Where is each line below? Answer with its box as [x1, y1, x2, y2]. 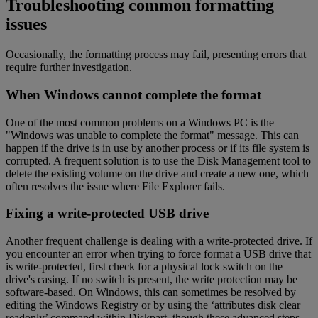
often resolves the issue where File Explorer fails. [6, 180, 225, 192]
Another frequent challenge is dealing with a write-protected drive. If [6, 234, 312, 247]
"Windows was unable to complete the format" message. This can [6, 128, 299, 141]
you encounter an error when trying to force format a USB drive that [6, 247, 311, 260]
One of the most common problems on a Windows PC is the [6, 116, 274, 128]
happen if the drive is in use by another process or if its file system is [6, 141, 309, 154]
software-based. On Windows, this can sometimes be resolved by [6, 285, 296, 298]
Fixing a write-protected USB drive [6, 206, 209, 221]
